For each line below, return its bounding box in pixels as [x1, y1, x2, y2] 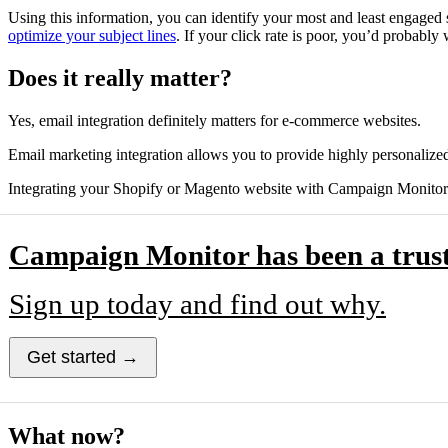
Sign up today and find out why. [9, 288, 386, 321]
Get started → [27, 347, 139, 368]
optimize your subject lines [8, 27, 176, 45]
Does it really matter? [8, 65, 232, 92]
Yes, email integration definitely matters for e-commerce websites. [8, 112, 421, 130]
